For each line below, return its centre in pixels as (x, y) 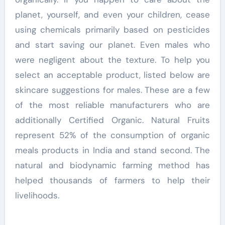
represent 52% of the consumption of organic (113, 135)
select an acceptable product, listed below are (113, 75)
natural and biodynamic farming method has (113, 165)
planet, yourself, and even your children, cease (113, 15)
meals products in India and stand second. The (113, 150)
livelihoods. (37, 196)
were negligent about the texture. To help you (113, 60)
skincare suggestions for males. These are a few (113, 90)
